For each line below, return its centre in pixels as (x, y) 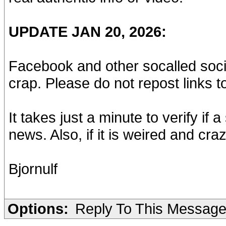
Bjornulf (33, 169)
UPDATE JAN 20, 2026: (88, 32)
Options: (38, 209)
